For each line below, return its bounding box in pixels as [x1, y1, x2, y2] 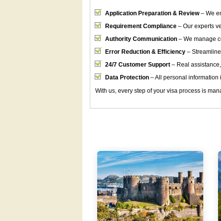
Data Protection [105, 74, 149, 81]
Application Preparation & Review [105, 10, 199, 17]
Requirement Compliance [105, 23, 177, 30]
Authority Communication [105, 36, 177, 42]
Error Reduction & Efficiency [105, 48, 185, 55]
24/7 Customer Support [105, 61, 170, 68]
